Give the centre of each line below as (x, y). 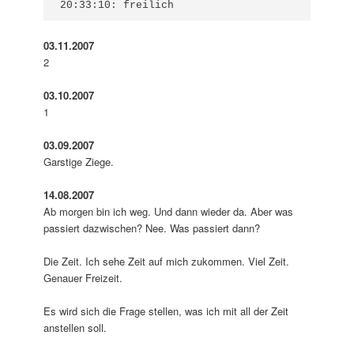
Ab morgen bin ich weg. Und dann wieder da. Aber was (169, 212)
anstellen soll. (75, 328)
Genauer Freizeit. (83, 278)
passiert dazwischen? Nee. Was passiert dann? (152, 228)
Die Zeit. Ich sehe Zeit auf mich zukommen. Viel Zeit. (167, 262)
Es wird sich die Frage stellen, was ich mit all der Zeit (166, 311)
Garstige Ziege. (79, 161)
